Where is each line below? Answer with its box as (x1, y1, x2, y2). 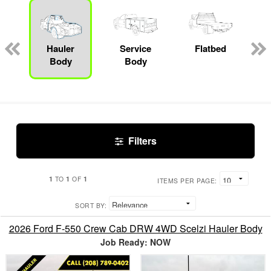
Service (120, 41, 151, 55)
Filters (128, 133, 157, 148)
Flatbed (195, 41, 226, 55)
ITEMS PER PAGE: (157, 175, 217, 185)
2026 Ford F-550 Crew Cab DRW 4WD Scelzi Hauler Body (8, 221, 263, 235)
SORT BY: (75, 200, 106, 210)
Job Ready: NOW (100, 235, 171, 248)
